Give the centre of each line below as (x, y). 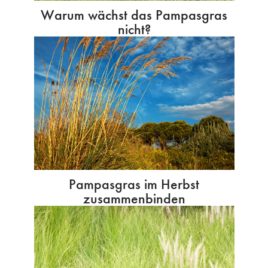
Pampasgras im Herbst (134, 184)
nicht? (134, 29)
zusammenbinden (134, 199)
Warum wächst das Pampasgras (134, 15)
